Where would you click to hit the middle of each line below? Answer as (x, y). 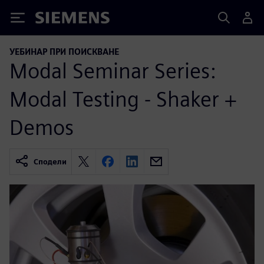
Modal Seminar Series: (113, 70)
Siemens (55, 20)
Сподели (50, 161)
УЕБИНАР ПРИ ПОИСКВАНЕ (64, 52)
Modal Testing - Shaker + (123, 99)
